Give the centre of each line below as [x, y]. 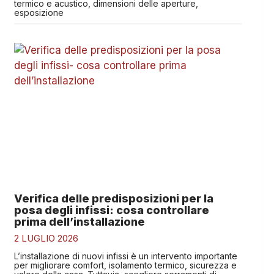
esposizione [39, 13]
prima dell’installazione [79, 221]
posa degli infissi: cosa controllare [111, 210]
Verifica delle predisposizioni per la [113, 198]
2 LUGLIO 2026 [46, 238]
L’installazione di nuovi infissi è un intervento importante [125, 256]
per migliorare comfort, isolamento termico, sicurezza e [125, 265]
